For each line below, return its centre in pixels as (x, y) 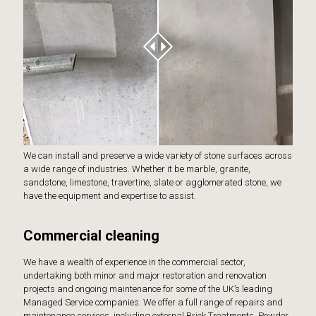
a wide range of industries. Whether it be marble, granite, (137, 169)
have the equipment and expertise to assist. (110, 195)
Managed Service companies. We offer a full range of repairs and (153, 302)
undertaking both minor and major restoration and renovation (145, 275)
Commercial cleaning (91, 235)
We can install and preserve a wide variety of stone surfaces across (158, 155)
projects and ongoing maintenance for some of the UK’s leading (148, 288)
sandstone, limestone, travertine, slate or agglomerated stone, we (152, 182)
